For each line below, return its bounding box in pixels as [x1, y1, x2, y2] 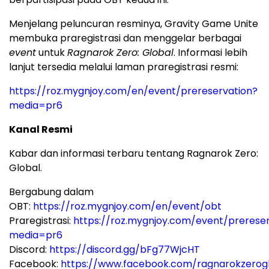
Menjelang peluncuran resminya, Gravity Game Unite [9, 16, 258, 31]
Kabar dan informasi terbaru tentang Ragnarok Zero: [9, 146, 258, 160]
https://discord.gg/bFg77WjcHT [49, 242, 200, 256]
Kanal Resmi [9, 122, 73, 136]
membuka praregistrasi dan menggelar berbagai [9, 31, 241, 45]
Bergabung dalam [9, 184, 94, 199]
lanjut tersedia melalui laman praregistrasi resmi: [9, 59, 238, 74]
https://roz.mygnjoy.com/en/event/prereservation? [9, 83, 258, 98]
